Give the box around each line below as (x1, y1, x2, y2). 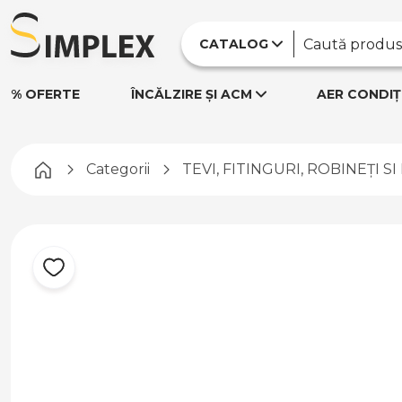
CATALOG (199, 36, 268, 52)
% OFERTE (11, 86, 80, 102)
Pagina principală (53, 160, 176, 177)
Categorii (86, 161, 150, 179)
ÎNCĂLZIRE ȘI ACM (130, 86, 252, 102)
